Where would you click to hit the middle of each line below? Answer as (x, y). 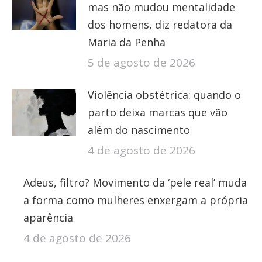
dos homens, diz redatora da (160, 25)
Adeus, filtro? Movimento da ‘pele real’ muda (135, 183)
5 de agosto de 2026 (142, 63)
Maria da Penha (127, 42)
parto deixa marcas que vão (158, 113)
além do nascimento (139, 130)
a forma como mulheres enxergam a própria (136, 200)
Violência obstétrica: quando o (164, 95)
